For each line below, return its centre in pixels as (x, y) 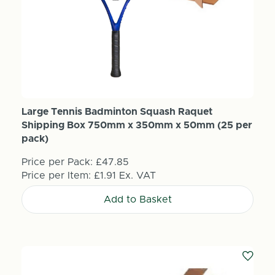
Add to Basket (137, 199)
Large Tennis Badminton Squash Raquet (117, 111)
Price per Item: (57, 175)
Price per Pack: (57, 162)
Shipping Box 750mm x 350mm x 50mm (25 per (137, 125)
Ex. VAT (137, 175)
